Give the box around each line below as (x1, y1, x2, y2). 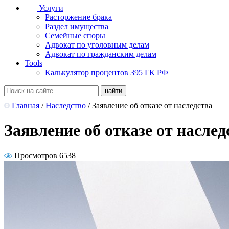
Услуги (39, 4, 63, 12)
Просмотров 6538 (14, 151, 76, 160)
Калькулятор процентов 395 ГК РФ (45, 68, 168, 77)
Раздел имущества (45, 22, 108, 31)
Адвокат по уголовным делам (45, 40, 149, 49)
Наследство (45, 101, 86, 110)
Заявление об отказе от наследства (92, 101, 212, 110)
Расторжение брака (45, 13, 112, 21)
